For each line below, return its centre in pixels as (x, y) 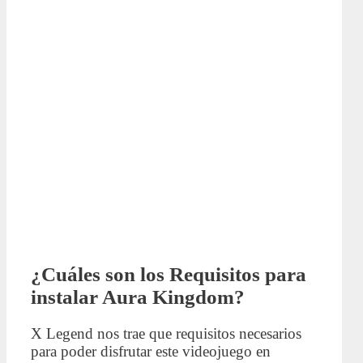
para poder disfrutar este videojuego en (151, 352)
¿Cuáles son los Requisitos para (169, 274)
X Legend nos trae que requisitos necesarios (166, 334)
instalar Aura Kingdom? (138, 297)
